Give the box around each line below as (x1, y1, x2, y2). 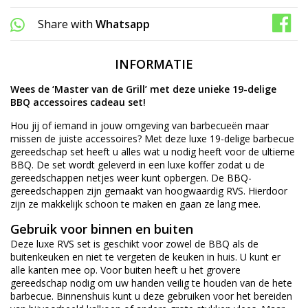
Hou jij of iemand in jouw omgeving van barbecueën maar (10, 119, 269, 133)
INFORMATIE (115, 56, 193, 73)
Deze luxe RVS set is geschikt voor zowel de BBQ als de (10, 237, 258, 251)
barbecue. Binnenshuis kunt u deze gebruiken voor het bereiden (10, 289, 292, 303)
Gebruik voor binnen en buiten (10, 221, 193, 238)
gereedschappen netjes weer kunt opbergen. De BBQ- (10, 171, 252, 185)
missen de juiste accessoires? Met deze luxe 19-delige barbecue (10, 132, 294, 146)
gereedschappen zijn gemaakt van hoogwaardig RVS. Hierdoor (10, 184, 287, 198)
